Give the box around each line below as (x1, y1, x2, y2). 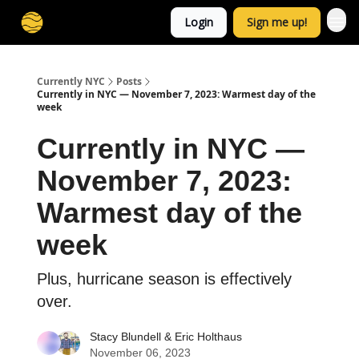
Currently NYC (37, 75, 105, 88)
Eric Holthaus (175, 330, 242, 343)
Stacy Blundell (90, 330, 161, 343)
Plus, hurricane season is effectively (37, 270, 292, 288)
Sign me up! (247, 14, 307, 30)
